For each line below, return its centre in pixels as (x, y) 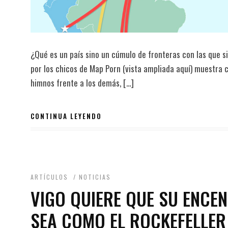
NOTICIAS (95, 177)
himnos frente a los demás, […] (82, 82)
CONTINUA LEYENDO (66, 116)
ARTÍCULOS (49, 177)
